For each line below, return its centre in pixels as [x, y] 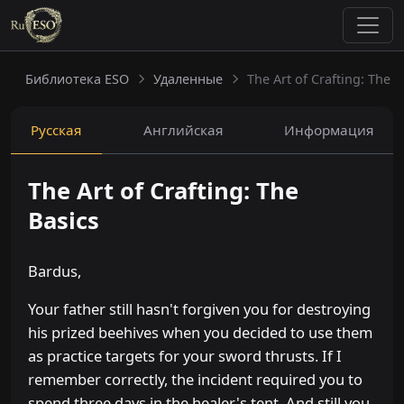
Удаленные [188, 79]
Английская [183, 130]
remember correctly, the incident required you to [196, 380]
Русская [56, 130]
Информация [328, 130]
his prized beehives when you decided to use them [201, 333]
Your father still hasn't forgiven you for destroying [200, 309]
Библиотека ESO [77, 79]
